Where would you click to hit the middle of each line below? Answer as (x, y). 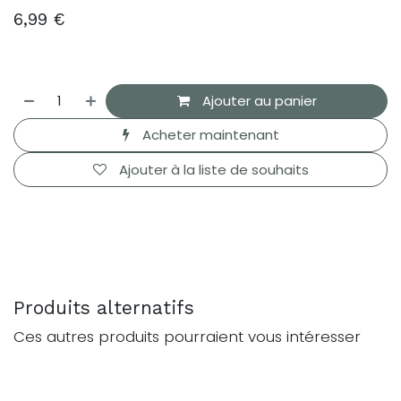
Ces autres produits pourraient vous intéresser (187, 336)
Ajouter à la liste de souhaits (213, 169)
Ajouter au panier (257, 100)
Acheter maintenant (209, 135)
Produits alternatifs (104, 307)
